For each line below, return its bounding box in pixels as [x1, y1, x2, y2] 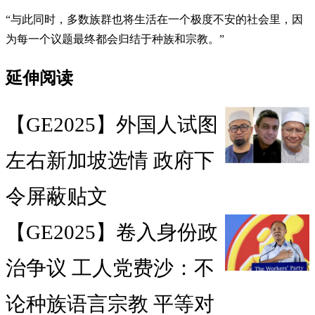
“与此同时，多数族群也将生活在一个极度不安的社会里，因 [6, 13, 303, 25]
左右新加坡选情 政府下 [6, 149, 214, 172]
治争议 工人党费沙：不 [6, 257, 214, 280]
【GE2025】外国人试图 [6, 113, 218, 136]
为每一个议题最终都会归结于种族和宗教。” [6, 32, 247, 45]
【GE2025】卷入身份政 [6, 221, 218, 244]
